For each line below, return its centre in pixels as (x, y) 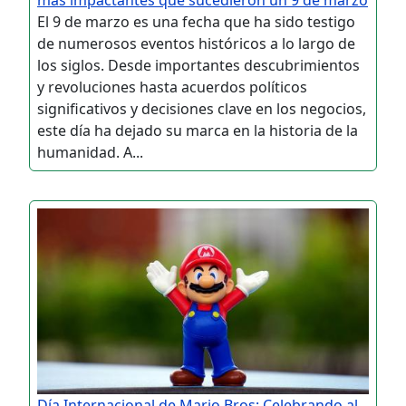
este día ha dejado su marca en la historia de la (198, 130)
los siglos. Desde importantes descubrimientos (198, 65)
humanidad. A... (90, 152)
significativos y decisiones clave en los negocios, (202, 108)
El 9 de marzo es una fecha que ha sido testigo (196, 21)
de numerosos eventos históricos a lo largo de (196, 43)
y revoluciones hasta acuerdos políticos (172, 87)
